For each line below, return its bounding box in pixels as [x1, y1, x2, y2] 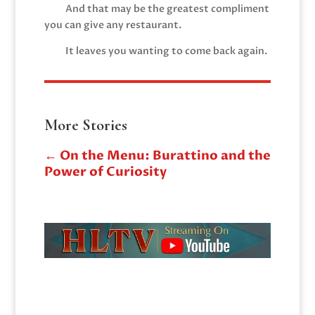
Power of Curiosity [44, 162, 167, 181]
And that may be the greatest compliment [65, 1, 269, 15]
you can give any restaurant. [44, 18, 181, 32]
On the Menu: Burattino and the [59, 146, 271, 165]
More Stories [44, 115, 127, 134]
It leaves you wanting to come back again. [65, 44, 267, 58]
